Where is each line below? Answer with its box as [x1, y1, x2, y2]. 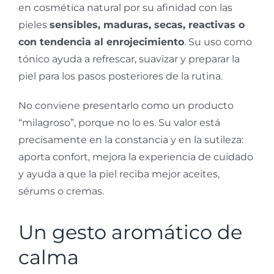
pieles [18, 19, 50, 31]
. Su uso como [184, 36, 252, 48]
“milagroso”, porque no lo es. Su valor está [18, 117, 220, 129]
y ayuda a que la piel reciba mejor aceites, [18, 168, 220, 180]
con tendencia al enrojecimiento [18, 36, 184, 48]
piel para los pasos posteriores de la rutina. [18, 70, 223, 83]
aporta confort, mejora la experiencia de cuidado [18, 151, 253, 163]
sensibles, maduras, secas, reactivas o [50, 19, 245, 31]
